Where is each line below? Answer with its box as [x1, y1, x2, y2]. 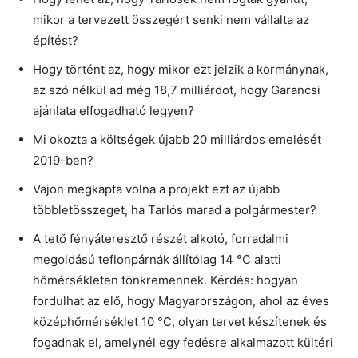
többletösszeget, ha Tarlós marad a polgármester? [33, 201, 316, 217]
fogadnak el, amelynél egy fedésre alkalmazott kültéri [33, 334, 333, 350]
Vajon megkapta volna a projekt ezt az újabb [33, 181, 280, 197]
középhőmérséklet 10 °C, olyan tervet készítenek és [33, 313, 327, 329]
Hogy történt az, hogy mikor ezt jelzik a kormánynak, [33, 61, 328, 77]
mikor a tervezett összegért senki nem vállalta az [33, 11, 309, 27]
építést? [33, 32, 78, 48]
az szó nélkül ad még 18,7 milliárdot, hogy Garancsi [33, 82, 320, 97]
